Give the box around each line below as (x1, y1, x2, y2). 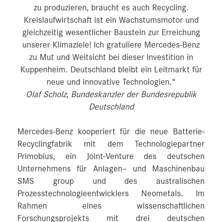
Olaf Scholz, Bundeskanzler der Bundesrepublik (25, 90, 197, 99)
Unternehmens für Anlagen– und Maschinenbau (17, 164, 205, 173)
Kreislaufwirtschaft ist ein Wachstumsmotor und (23, 15, 199, 25)
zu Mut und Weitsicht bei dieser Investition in (29, 53, 193, 62)
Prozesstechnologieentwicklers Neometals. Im (17, 189, 205, 198)
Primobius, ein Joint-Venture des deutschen (17, 152, 205, 161)
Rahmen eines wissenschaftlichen (17, 201, 205, 211)
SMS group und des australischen (17, 176, 205, 186)
